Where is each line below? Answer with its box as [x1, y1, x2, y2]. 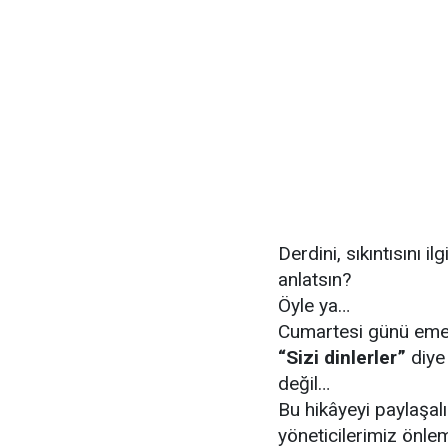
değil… [278, 372, 330, 395]
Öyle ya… [278, 294, 350, 317]
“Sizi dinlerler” [278, 346, 406, 369]
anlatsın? [278, 268, 351, 291]
